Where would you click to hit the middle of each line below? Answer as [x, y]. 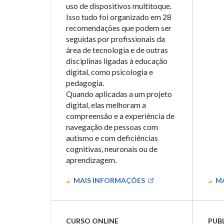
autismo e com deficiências [112, 138]
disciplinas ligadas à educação [117, 61]
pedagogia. [85, 83]
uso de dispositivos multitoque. [119, 6]
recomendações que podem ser [119, 28]
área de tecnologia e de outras [117, 50]
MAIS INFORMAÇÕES [109, 180]
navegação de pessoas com [112, 127]
